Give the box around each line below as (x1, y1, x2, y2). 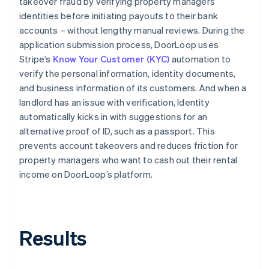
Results (19, 224, 87, 250)
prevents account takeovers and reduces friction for (19, 139, 238, 151)
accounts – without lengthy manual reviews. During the (19, 23, 245, 36)
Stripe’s (19, 52, 53, 65)
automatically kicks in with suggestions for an (19, 110, 208, 122)
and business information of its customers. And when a (19, 81, 247, 94)
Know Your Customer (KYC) (52, 52, 170, 65)
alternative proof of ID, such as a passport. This (19, 124, 215, 137)
